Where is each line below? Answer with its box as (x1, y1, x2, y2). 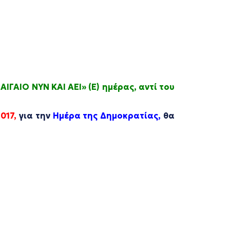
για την (16, 110, 53, 121)
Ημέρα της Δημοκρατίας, (52, 110, 161, 121)
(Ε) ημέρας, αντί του (86, 82, 175, 92)
